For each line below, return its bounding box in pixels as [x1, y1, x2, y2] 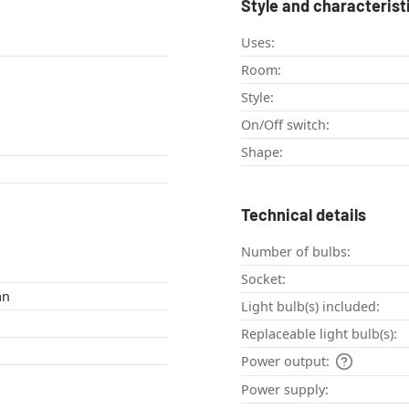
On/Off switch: [241, 116, 330, 134]
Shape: [241, 143, 283, 162]
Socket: [241, 270, 286, 288]
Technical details [241, 204, 366, 225]
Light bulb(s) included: [241, 298, 380, 316]
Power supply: [241, 381, 329, 399]
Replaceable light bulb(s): [241, 325, 397, 343]
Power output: [241, 352, 330, 371]
